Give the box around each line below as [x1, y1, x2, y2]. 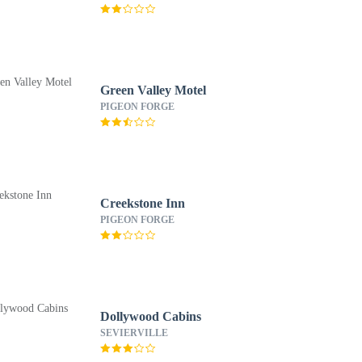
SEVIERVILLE [99, 327, 168, 339]
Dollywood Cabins [99, 309, 201, 323]
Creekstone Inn [99, 196, 185, 210]
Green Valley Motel [99, 83, 206, 97]
